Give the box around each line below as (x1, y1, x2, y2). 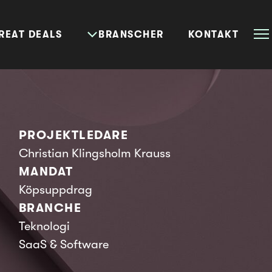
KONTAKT (188, 29, 239, 40)
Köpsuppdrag (18, 183, 92, 197)
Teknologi (18, 219, 70, 233)
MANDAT (18, 165, 73, 178)
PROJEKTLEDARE (18, 128, 129, 142)
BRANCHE (18, 201, 82, 215)
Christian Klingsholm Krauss (18, 146, 171, 160)
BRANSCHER (98, 29, 164, 40)
